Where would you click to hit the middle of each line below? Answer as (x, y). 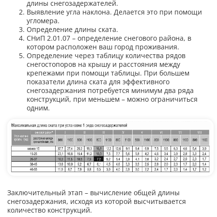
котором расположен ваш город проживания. (103, 46)
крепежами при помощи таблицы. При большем (108, 73)
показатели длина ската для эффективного (98, 81)
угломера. (43, 20)
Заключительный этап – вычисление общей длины (93, 192)
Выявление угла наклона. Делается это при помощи (114, 12)
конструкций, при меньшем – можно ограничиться (112, 99)
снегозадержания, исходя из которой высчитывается (97, 201)
